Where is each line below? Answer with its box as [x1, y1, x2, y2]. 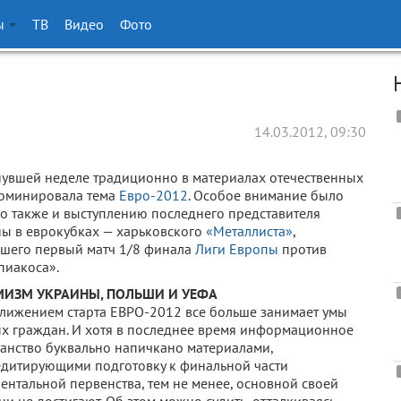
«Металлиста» [206, 222, 293, 240]
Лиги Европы [195, 240, 278, 258]
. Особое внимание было [188, 186, 344, 204]
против [278, 240, 327, 258]
